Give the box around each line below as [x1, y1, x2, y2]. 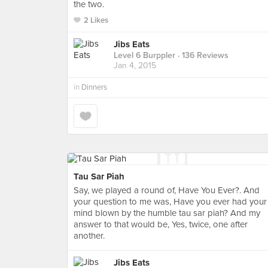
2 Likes [84, 16, 108, 25]
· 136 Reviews [175, 50, 229, 61]
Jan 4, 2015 [114, 60, 156, 71]
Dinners [81, 83, 107, 92]
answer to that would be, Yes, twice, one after [74, 219, 248, 230]
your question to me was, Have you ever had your [74, 196, 267, 207]
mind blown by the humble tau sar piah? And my [74, 208, 260, 218]
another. [74, 230, 105, 241]
